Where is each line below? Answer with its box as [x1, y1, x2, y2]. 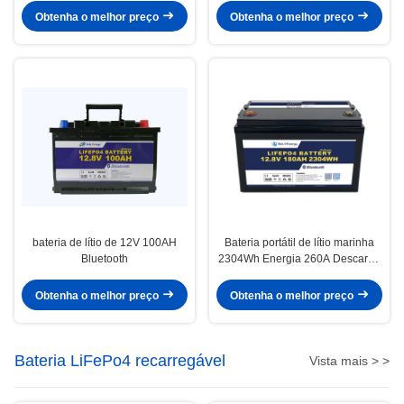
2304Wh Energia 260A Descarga [218, 252, 381, 266]
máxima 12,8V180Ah [248, 269, 351, 282]
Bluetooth [81, 252, 128, 266]
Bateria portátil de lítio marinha [225, 236, 374, 250]
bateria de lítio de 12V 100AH [32, 236, 177, 250]
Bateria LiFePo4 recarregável [14, 352, 225, 371]
